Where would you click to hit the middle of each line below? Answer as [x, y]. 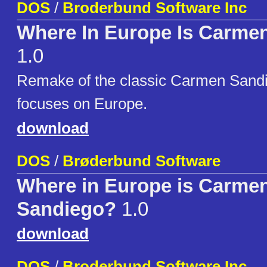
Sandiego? [66, 209]
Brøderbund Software [142, 161]
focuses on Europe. [82, 104]
